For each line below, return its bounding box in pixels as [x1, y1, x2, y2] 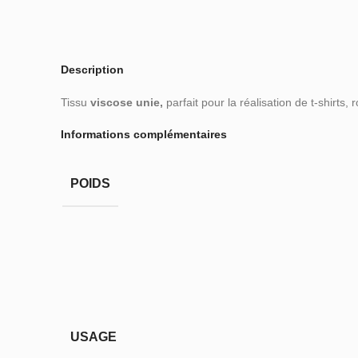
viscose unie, [90, 96, 166, 109]
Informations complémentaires [61, 128, 227, 141]
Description [61, 63, 124, 77]
